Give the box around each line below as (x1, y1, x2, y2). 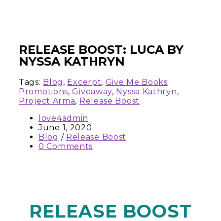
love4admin (38, 113, 88, 123)
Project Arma (19, 96, 75, 106)
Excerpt (67, 77, 102, 87)
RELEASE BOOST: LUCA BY (19, 42, 184, 57)
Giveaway (72, 86, 112, 96)
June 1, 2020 (38, 122, 92, 132)
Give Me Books (105, 77, 168, 87)
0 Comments (38, 141, 93, 151)
